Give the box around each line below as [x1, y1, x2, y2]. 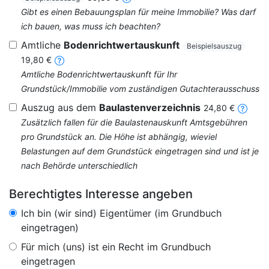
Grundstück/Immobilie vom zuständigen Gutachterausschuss [21, 83, 259, 94]
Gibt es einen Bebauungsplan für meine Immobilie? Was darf [21, 7, 256, 17]
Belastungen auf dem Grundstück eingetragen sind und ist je [21, 146, 259, 156]
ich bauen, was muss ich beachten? [21, 21, 160, 31]
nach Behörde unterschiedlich [21, 160, 138, 171]
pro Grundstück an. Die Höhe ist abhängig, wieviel [21, 131, 217, 142]
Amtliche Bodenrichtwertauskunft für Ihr [21, 69, 177, 79]
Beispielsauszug [187, 41, 242, 50]
